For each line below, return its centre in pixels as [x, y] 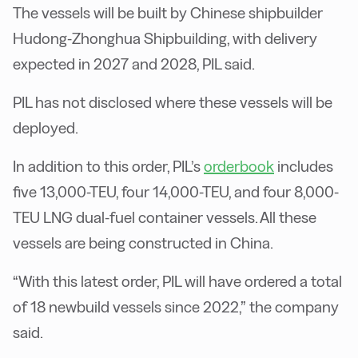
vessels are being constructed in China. [143, 243]
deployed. [46, 128]
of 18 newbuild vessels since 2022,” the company [176, 307]
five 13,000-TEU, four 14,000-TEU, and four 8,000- [176, 192]
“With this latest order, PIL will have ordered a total [177, 282]
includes [304, 167]
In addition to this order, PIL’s [108, 167]
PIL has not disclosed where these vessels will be [173, 103]
